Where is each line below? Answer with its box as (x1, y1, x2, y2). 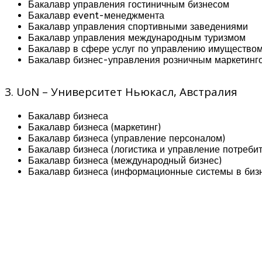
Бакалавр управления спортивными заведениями (28, 20, 248, 32)
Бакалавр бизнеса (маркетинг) (28, 121, 161, 133)
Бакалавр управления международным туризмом (28, 32, 246, 43)
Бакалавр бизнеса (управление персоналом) (28, 132, 225, 144)
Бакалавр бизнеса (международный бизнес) (28, 154, 222, 166)
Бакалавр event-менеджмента (28, 9, 164, 21)
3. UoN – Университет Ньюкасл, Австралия (5, 84, 237, 99)
